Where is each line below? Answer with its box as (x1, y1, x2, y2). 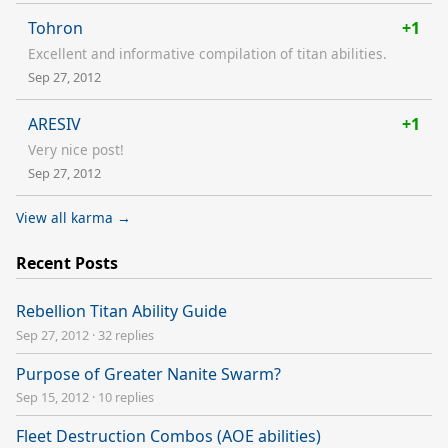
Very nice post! (28, 139, 124, 159)
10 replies (98, 387, 154, 406)
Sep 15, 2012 (16, 387, 89, 406)
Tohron (28, 16, 83, 39)
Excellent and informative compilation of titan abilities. (28, 43, 387, 63)
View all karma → (16, 207, 131, 227)
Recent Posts (16, 251, 118, 274)
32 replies (98, 325, 154, 344)
